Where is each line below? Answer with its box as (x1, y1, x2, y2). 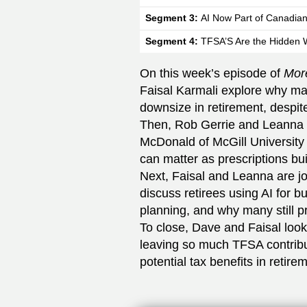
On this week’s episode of (140, 66, 284, 80)
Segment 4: (145, 36, 201, 47)
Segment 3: (145, 12, 201, 23)
